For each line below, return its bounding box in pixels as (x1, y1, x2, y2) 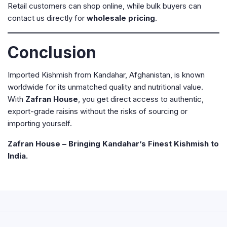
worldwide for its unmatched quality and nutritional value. (8, 82, 203, 92)
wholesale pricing (87, 13, 155, 23)
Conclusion (8, 43, 96, 62)
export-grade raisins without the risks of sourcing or (8, 106, 187, 116)
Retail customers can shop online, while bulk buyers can (8, 1, 201, 11)
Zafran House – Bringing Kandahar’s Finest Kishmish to (8, 139, 219, 148)
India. (8, 151, 28, 161)
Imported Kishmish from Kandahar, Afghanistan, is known (8, 70, 205, 80)
